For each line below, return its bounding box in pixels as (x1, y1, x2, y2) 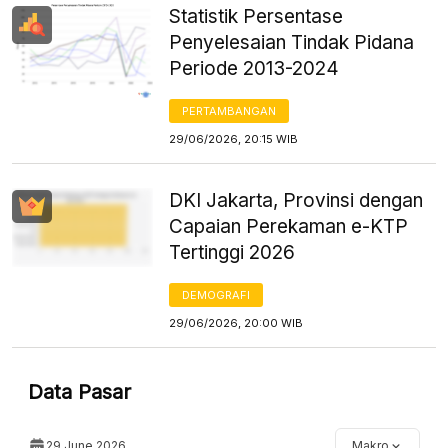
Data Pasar (28, 379, 131, 404)
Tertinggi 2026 (169, 240, 296, 264)
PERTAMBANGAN (182, 103, 277, 118)
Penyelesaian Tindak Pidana (169, 30, 415, 54)
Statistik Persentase (169, 4, 344, 28)
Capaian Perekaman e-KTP (169, 214, 409, 238)
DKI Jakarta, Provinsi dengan (169, 188, 424, 212)
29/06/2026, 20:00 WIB (169, 315, 304, 330)
